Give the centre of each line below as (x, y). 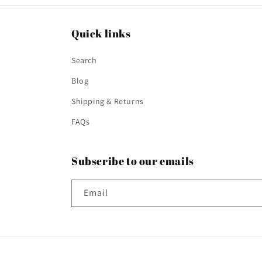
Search (84, 60)
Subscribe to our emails (133, 161)
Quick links (101, 33)
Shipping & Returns (108, 101)
